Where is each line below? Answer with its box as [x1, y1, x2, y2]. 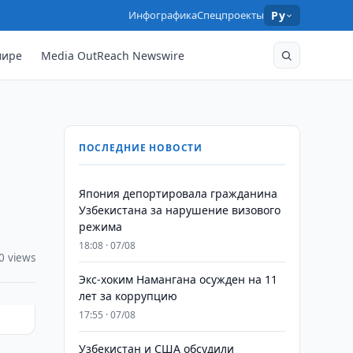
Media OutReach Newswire [41, 47, 185, 63]
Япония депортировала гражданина [78, 186, 277, 201]
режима [78, 219, 122, 234]
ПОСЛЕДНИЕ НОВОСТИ [78, 141, 203, 154]
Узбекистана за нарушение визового [78, 203, 281, 217]
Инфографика [128, 8, 198, 22]
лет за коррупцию [78, 288, 177, 303]
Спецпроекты [197, 8, 265, 22]
